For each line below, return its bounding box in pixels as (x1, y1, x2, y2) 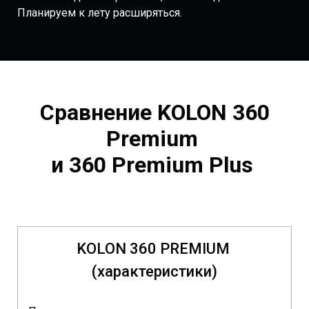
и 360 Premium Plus (50, 152, 259, 179)
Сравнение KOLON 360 (39, 99, 270, 126)
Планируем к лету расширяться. (17, 6, 182, 20)
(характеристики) (92, 263, 217, 281)
